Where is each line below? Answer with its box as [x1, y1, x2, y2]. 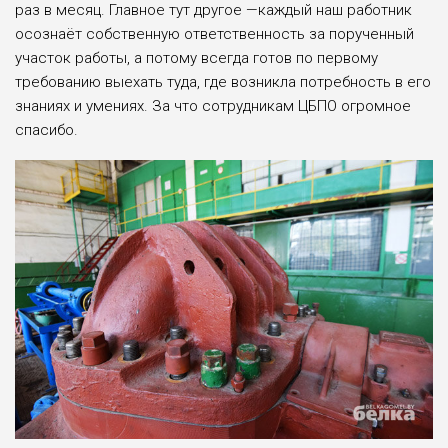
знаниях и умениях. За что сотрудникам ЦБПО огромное [15, 96, 411, 115]
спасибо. [15, 120, 78, 139]
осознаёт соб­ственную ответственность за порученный [15, 24, 414, 43]
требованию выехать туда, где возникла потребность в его [15, 72, 431, 91]
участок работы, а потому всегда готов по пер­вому [15, 48, 378, 67]
